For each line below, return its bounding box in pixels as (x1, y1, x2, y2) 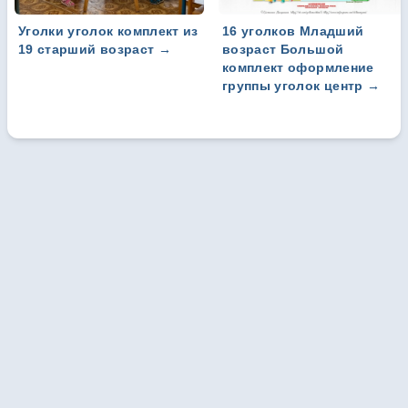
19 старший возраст (18, 42, 155, 57)
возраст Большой (222, 42, 344, 57)
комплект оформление (222, 60, 374, 76)
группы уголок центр (222, 78, 363, 94)
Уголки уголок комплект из (18, 24, 199, 39)
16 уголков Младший (222, 24, 364, 39)
